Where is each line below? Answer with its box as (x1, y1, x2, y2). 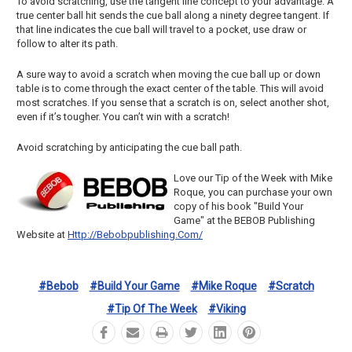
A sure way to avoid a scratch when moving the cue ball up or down (16, 68, 321, 80)
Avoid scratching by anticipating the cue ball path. (16, 141, 242, 153)
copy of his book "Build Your (174, 200, 303, 212)
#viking (207, 302, 246, 315)
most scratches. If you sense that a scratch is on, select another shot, (16, 97, 329, 108)
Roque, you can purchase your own (174, 186, 332, 198)
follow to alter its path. (16, 38, 118, 49)
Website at (16, 229, 68, 240)
